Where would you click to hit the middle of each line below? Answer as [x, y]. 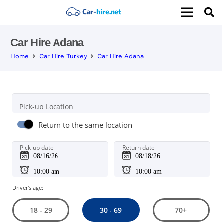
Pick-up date [37, 148]
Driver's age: [28, 187]
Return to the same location [85, 125]
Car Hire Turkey [63, 56]
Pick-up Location [46, 106]
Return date [138, 148]
